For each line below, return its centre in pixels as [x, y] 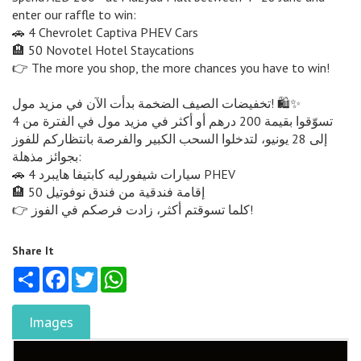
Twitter [114, 274]
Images [51, 322]
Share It [33, 251]
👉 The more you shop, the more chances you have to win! [171, 68]
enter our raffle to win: [74, 15]
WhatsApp [151, 274]
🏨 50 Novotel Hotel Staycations [103, 50]
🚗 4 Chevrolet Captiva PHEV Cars [105, 33]
